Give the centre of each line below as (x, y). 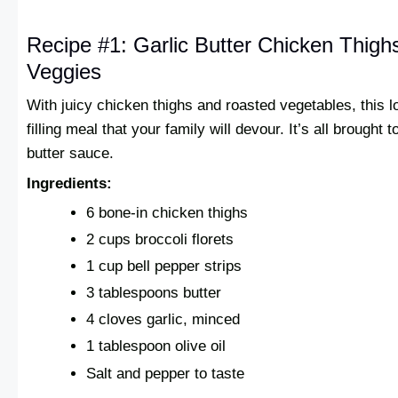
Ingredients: (69, 184)
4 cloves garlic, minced (163, 320)
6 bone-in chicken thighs (167, 212)
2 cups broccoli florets (160, 240)
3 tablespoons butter (154, 293)
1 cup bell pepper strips (164, 267)
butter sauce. (70, 154)
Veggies (64, 71)
